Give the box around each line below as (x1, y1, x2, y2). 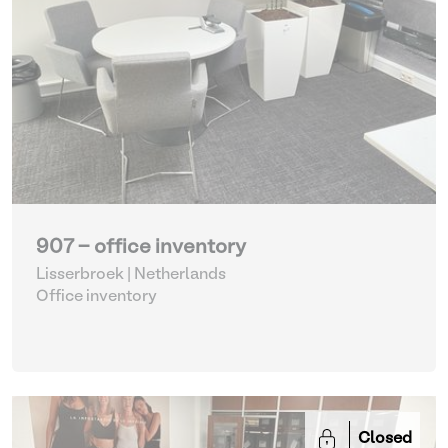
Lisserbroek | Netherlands (36, 268, 226, 282)
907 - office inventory (36, 239, 246, 257)
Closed (358, 432, 412, 446)
